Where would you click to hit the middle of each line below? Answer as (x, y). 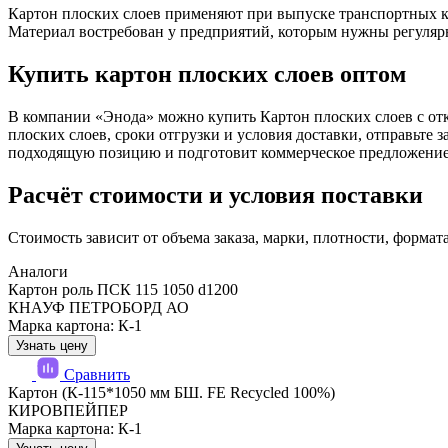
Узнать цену (52, 345)
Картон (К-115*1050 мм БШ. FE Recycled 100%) (171, 392)
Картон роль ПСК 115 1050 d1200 (123, 289)
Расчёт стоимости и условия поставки (215, 194)
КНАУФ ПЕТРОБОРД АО (98, 307)
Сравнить (97, 374)
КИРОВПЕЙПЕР (68, 410)
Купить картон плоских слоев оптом (207, 73)
